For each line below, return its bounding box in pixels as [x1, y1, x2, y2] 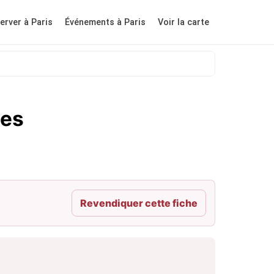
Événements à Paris [65, 17, 146, 28]
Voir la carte [158, 17, 209, 28]
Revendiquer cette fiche [80, 197, 198, 209]
